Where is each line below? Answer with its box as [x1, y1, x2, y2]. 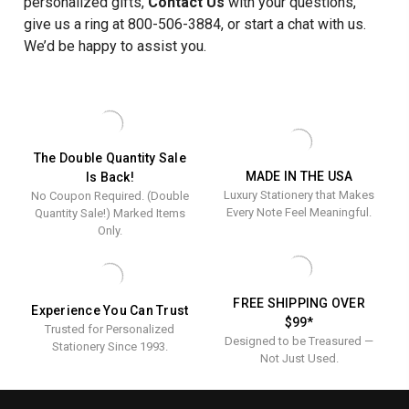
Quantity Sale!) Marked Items [34, 205, 185, 220]
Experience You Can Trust [31, 302, 189, 318]
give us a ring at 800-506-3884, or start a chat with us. [24, 15, 367, 33]
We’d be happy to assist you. [24, 37, 207, 55]
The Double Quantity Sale [33, 150, 186, 165]
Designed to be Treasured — [225, 333, 374, 348]
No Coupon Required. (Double [30, 188, 189, 203]
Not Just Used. [259, 351, 339, 365]
